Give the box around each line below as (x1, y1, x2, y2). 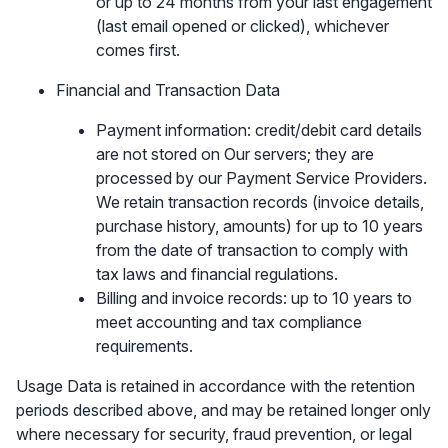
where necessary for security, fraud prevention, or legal (16, 424, 412, 444)
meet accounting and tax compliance (96, 312, 362, 332)
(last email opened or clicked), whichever (96, 16, 389, 36)
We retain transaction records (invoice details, (96, 192, 424, 212)
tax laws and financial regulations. (96, 264, 338, 284)
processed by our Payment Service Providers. (96, 168, 427, 188)
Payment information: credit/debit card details (96, 120, 422, 140)
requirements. (96, 336, 193, 356)
